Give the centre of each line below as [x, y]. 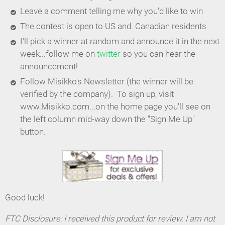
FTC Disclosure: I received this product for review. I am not [110, 218]
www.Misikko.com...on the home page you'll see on [115, 106]
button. [34, 132]
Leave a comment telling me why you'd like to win [111, 11]
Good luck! [25, 197]
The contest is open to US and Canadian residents [113, 26]
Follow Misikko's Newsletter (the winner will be [106, 81]
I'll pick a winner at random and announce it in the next [120, 41]
